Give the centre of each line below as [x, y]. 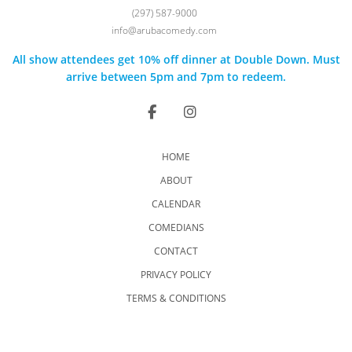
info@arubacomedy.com [164, 31]
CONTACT [176, 251]
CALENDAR [176, 204]
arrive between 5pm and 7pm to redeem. [176, 77]
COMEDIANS [176, 228]
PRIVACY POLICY [176, 275]
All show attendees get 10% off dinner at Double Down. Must [176, 60]
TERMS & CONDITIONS [176, 299]
